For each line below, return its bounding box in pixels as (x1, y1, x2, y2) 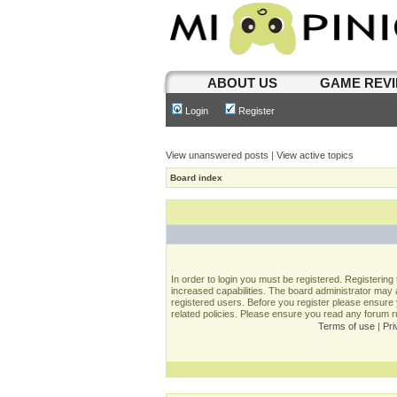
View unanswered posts (166, 150, 269, 160)
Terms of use (318, 321, 375, 331)
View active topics (276, 150, 354, 160)
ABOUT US (206, 75, 277, 90)
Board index (170, 173, 222, 183)
